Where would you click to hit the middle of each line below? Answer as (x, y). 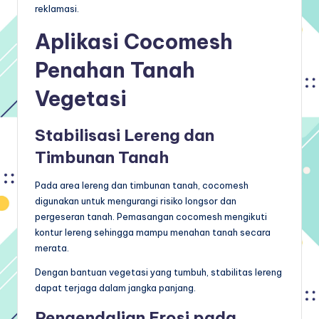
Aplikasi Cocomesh (134, 41)
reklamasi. (57, 8)
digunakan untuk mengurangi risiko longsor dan (136, 200)
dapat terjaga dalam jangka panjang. (115, 287)
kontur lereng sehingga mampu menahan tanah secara (153, 232)
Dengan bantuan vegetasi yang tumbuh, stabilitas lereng (158, 272)
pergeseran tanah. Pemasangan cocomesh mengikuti (151, 216)
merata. (52, 247)
